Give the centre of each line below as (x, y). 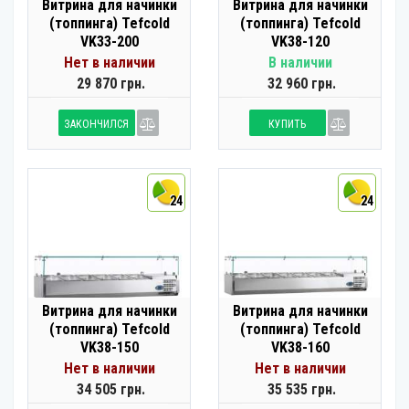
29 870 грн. (111, 84)
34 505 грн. (111, 389)
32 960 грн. (302, 84)
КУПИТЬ (287, 124)
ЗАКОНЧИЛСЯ (96, 124)
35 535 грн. (302, 389)
